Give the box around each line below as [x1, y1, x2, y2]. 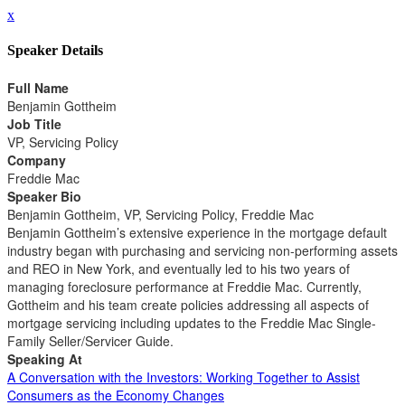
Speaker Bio [7, 186, 81, 205]
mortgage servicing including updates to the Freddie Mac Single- [7, 313, 376, 332]
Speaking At [7, 349, 82, 368]
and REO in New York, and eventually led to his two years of [7, 259, 350, 278]
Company [7, 150, 66, 169]
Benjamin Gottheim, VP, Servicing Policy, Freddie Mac [7, 204, 314, 223]
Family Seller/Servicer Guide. [7, 331, 174, 350]
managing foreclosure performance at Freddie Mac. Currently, [7, 277, 362, 296]
